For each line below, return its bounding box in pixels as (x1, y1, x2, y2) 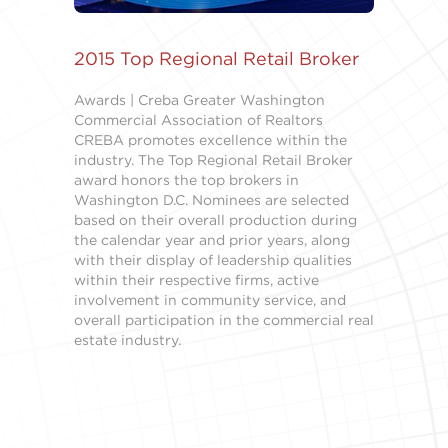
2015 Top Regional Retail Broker (74, 47, 359, 71)
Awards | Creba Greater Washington (74, 91, 325, 110)
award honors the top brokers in (74, 171, 299, 190)
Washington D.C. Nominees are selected (74, 191, 349, 210)
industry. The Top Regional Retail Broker (74, 151, 353, 170)
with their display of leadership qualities (74, 251, 352, 270)
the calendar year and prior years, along (74, 231, 350, 250)
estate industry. (74, 331, 181, 350)
